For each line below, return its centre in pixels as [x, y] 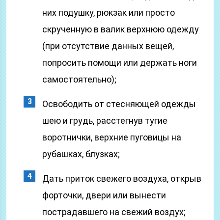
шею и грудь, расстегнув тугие [105, 121]
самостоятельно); [80, 79]
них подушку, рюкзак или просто [109, 13]
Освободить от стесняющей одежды [119, 104]
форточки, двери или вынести [104, 195]
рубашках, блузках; [81, 154]
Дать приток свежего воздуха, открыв [122, 179]
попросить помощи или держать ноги [120, 63]
